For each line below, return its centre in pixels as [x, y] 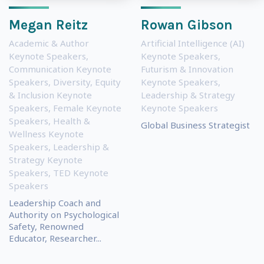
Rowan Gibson [187, 25]
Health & [72, 121]
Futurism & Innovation [187, 69]
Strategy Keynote [46, 159]
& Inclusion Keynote [50, 95]
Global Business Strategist [195, 125]
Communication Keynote [60, 69]
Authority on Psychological [64, 214]
